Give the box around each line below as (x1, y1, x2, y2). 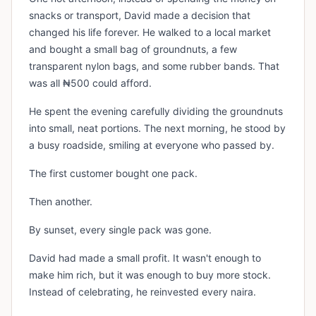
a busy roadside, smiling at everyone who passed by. (29, 139, 274, 151)
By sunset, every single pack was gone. (29, 224, 212, 236)
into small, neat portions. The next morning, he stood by (29, 122, 286, 134)
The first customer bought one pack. (29, 167, 197, 179)
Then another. (29, 195, 92, 207)
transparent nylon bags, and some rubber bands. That (29, 60, 279, 72)
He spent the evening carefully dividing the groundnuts (29, 105, 283, 117)
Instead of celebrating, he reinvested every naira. (29, 286, 256, 298)
